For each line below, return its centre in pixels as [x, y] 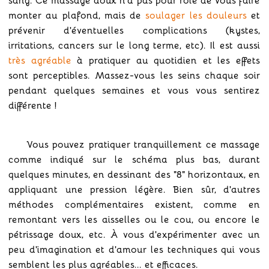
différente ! [32, 104]
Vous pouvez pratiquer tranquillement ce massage [143, 144]
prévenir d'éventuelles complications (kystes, [134, 29]
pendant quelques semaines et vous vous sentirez [134, 89]
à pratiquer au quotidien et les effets [165, 59]
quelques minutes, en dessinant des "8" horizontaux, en [134, 174]
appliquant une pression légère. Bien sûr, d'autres [134, 189]
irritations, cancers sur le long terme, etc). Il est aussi [134, 44]
